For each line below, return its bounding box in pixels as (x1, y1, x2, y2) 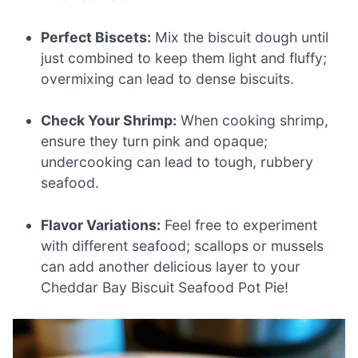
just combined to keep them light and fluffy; (41, 49, 328, 66)
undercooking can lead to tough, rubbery (41, 153, 314, 171)
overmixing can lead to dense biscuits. (41, 70, 295, 87)
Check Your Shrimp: (41, 112, 177, 129)
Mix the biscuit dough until (151, 28, 329, 46)
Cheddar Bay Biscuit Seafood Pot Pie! (41, 278, 289, 296)
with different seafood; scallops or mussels (41, 237, 324, 254)
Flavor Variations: (41, 216, 161, 233)
